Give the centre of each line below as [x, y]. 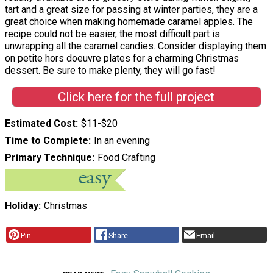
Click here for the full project [136, 97]
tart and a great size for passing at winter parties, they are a [131, 9]
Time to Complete [47, 141]
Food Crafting [126, 158]
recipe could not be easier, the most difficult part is [112, 34]
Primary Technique [48, 158]
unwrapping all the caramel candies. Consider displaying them [136, 46]
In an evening [122, 141]
